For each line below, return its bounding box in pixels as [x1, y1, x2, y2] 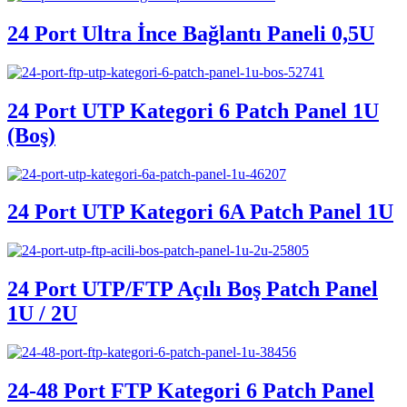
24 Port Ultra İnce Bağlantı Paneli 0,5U [7, 21, 374, 45]
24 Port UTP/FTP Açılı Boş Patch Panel [7, 277, 378, 302]
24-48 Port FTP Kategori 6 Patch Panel [7, 379, 374, 403]
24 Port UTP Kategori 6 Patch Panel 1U [7, 98, 379, 123]
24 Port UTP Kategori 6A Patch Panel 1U [7, 200, 393, 224]
